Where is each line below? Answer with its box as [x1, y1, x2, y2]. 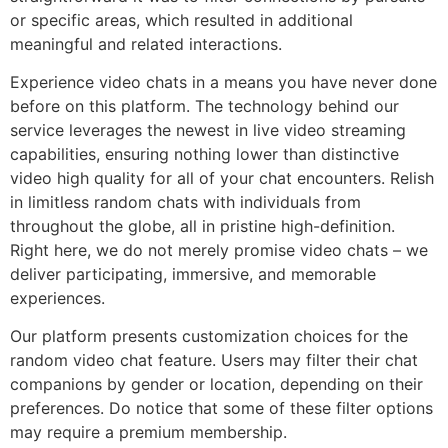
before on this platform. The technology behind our [10, 96, 399, 117]
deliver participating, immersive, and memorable [10, 264, 376, 285]
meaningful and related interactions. [10, 33, 282, 54]
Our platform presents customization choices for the [10, 326, 408, 347]
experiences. [10, 288, 105, 309]
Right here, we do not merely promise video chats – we [10, 240, 428, 261]
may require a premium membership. [10, 422, 287, 443]
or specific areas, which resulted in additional [10, 9, 353, 30]
